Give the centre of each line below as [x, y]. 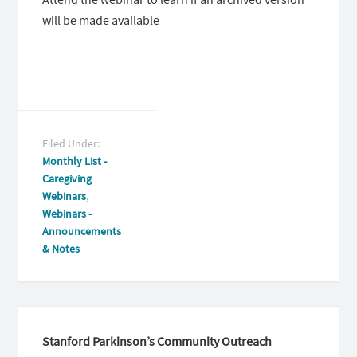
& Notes [61, 249]
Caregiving [67, 179]
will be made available [101, 20]
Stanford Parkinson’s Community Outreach [157, 341]
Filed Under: [71, 144]
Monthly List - [75, 161]
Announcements [82, 231]
